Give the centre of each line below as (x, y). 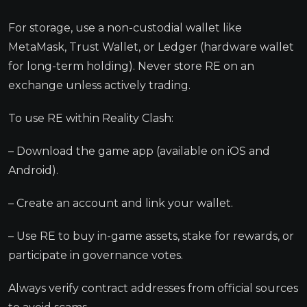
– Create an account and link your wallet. (121, 203)
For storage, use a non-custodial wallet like (125, 27)
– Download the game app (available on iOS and (139, 151)
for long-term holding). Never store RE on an (131, 66)
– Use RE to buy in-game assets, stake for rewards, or (151, 236)
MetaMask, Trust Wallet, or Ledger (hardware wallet (151, 47)
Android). (33, 170)
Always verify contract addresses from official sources (153, 288)
